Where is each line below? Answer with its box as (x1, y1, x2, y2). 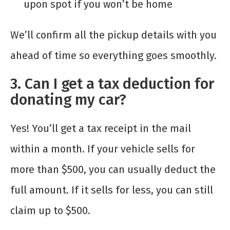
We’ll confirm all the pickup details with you (10, 29, 217, 42)
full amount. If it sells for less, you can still (10, 184, 213, 197)
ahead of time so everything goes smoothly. (10, 49, 217, 62)
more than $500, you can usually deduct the (10, 163, 216, 176)
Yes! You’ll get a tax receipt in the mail (10, 122, 191, 135)
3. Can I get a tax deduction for (10, 75, 214, 93)
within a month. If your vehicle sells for (10, 143, 195, 156)
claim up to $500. (10, 204, 90, 217)
